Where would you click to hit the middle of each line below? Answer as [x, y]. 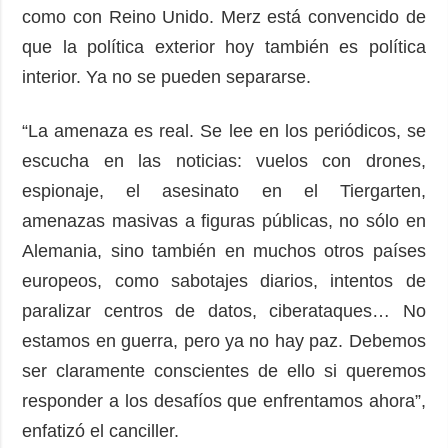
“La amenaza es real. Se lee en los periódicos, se [224, 130]
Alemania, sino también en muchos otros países [224, 250]
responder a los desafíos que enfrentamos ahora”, [224, 400]
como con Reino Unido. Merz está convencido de [224, 16]
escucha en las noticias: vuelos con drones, [224, 160]
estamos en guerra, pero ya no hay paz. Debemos [224, 340]
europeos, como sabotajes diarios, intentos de [224, 280]
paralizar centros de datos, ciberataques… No [224, 310]
